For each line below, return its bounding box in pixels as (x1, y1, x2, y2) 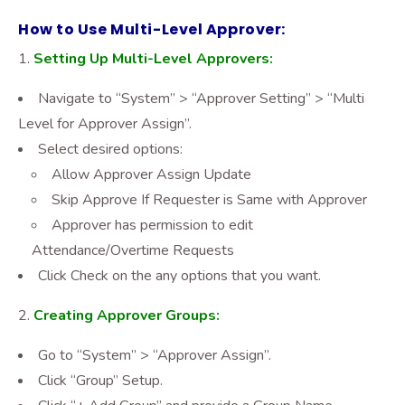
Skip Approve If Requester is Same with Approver (52, 190, 367, 210)
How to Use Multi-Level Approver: (18, 19, 286, 40)
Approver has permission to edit (52, 215, 253, 235)
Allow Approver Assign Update (52, 165, 251, 184)
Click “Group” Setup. (38, 371, 163, 391)
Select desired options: (38, 139, 183, 159)
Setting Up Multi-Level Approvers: (33, 49, 273, 69)
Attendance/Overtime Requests (32, 240, 234, 260)
